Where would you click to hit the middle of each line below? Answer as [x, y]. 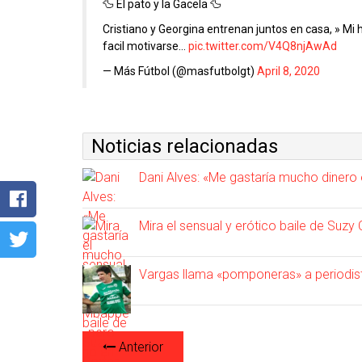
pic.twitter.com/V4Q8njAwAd [263, 46]
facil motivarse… [145, 46]
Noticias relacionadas [185, 147]
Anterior [139, 347]
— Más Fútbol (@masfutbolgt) [180, 72]
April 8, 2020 [288, 72]
